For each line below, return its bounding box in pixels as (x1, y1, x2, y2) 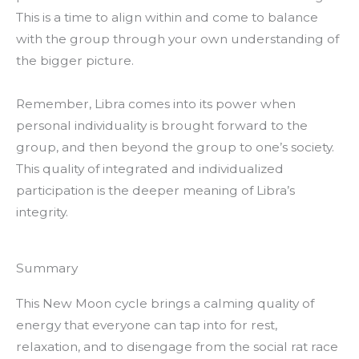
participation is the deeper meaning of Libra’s (16, 182, 295, 198)
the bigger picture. (16, 52, 134, 68)
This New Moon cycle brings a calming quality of (16, 296, 314, 312)
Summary (16, 260, 78, 276)
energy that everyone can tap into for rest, (16, 317, 277, 333)
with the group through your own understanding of (16, 30, 339, 46)
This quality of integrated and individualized (16, 160, 284, 176)
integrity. (16, 204, 68, 220)
